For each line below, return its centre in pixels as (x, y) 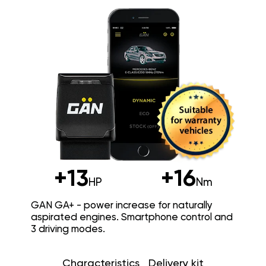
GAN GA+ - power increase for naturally (121, 205)
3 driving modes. (68, 229)
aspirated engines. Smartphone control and (132, 217)
